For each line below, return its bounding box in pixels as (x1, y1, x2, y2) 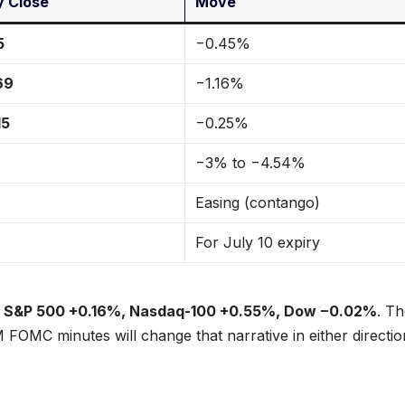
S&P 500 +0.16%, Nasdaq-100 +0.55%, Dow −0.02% (4, 302, 377, 321)
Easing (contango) (195, 193, 321, 212)
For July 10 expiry (195, 233, 321, 252)
